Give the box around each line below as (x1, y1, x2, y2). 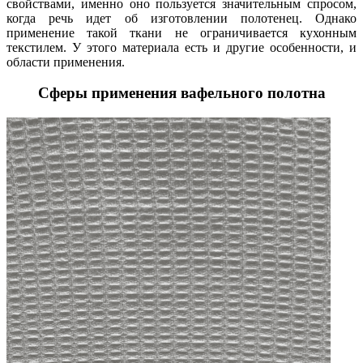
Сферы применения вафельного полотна (37, 84, 326, 102)
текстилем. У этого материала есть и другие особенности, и (6, 40, 357, 54)
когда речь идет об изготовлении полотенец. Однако (6, 11, 357, 25)
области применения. (6, 54, 125, 69)
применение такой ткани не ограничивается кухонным (6, 25, 357, 40)
